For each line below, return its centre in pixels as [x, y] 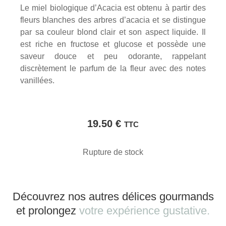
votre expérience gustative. [145, 211]
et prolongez [46, 211]
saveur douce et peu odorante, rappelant [113, 56]
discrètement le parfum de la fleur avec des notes [113, 68]
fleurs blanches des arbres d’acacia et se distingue [113, 20]
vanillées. [37, 80]
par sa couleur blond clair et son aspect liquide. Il [113, 32]
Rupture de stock [113, 152]
